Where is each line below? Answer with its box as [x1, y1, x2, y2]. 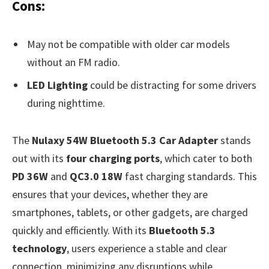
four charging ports [66, 151, 160, 166]
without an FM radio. [27, 55, 120, 70]
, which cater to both [160, 151, 252, 166]
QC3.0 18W [70, 169, 122, 184]
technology [12, 241, 67, 256]
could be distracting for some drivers [88, 77, 256, 92]
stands [218, 133, 251, 148]
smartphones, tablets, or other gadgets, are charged [12, 205, 248, 220]
